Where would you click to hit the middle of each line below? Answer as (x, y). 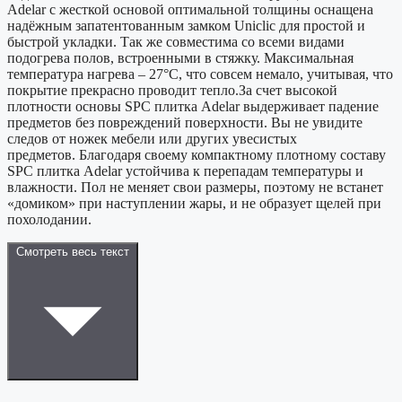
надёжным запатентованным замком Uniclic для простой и (186, 26)
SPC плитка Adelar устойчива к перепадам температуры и (185, 171)
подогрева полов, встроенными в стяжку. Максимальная (180, 58)
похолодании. (49, 220)
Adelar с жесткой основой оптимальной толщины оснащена (190, 10)
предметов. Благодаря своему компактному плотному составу (197, 155)
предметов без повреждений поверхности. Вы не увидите (185, 123)
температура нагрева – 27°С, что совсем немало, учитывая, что (200, 74)
